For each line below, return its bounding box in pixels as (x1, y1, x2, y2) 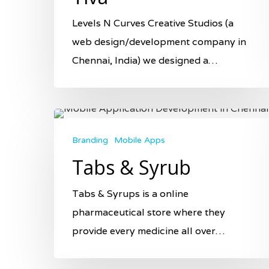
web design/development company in (72, 35, 246, 48)
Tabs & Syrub (72, 154, 191, 180)
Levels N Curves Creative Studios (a (72, 16, 234, 29)
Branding (72, 134, 108, 145)
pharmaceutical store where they (72, 205, 225, 219)
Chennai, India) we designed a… (72, 53, 217, 67)
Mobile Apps (114, 134, 165, 145)
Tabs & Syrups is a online (72, 187, 189, 200)
